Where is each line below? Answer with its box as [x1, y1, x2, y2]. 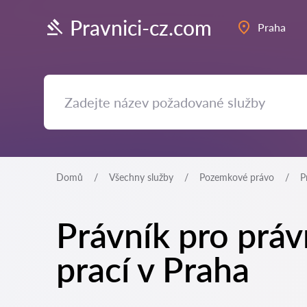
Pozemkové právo [199, 171, 274, 183]
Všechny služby [109, 171, 173, 183]
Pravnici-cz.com [70, 14, 212, 40]
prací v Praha [56, 249, 249, 290]
